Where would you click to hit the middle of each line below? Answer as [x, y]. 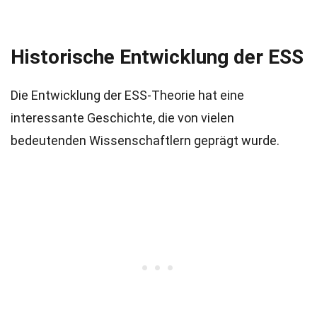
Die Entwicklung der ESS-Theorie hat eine [127, 95]
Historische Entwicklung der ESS [157, 57]
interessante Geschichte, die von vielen [122, 118]
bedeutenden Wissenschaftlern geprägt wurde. [145, 140]
